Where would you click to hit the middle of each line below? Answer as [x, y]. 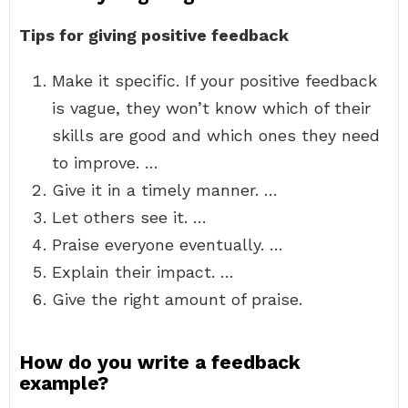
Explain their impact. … [143, 272]
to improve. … [105, 163]
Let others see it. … [129, 217]
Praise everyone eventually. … [168, 245]
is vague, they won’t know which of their [211, 108]
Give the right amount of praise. [177, 299]
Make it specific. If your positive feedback [214, 81]
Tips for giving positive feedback [154, 35]
